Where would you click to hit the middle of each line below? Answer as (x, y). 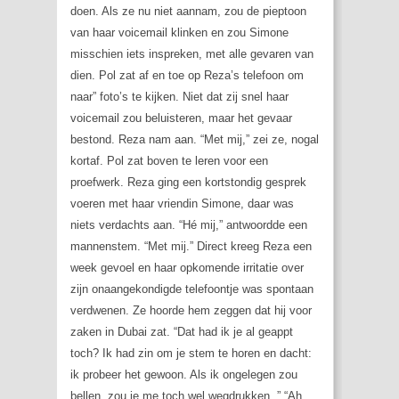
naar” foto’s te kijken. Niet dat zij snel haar (179, 97)
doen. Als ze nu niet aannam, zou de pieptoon (188, 12)
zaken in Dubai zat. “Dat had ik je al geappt (182, 332)
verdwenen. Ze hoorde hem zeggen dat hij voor (191, 311)
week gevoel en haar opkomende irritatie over (187, 268)
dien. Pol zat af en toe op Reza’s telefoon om (187, 76)
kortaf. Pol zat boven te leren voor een (169, 161)
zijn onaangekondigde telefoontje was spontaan (192, 289)
